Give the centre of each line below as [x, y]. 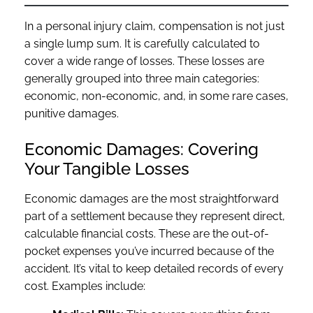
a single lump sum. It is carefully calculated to [142, 43]
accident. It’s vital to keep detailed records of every [154, 268]
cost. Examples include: [85, 286]
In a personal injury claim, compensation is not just [154, 26]
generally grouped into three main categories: [142, 78]
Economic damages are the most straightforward [152, 198]
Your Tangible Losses [107, 168]
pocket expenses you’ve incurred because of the [149, 251]
